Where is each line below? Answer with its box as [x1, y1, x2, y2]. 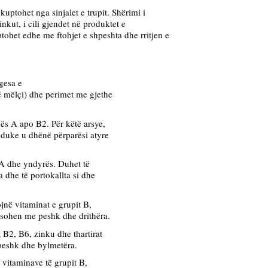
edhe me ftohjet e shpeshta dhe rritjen [23, 28, 165, 41]
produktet [83, 17, 121, 29]
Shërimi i [112, 5, 145, 18]
